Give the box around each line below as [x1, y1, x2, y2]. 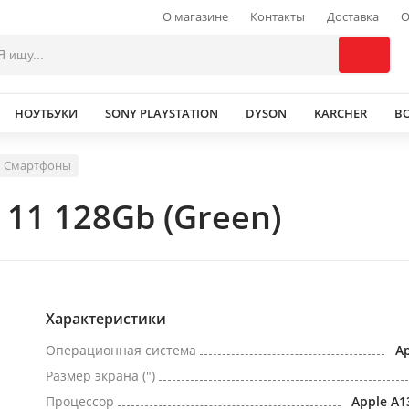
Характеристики [46, 309, 166, 329]
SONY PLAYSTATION [105, 104, 218, 121]
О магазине [163, 8, 228, 25]
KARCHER [314, 104, 367, 121]
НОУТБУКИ [15, 104, 78, 121]
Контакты [250, 8, 305, 25]
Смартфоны [4, 157, 71, 173]
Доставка [327, 8, 379, 25]
